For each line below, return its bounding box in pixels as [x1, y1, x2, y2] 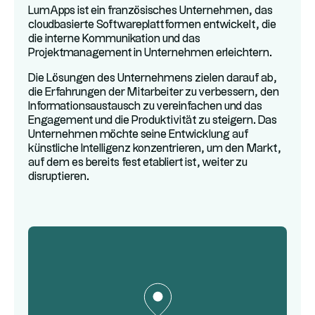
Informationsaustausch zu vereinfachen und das [28, 101, 262, 112]
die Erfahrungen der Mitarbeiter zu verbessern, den [28, 87, 279, 98]
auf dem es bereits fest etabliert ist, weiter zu [28, 157, 247, 168]
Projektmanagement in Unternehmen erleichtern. [28, 48, 272, 58]
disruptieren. [28, 172, 89, 182]
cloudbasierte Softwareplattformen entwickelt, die [28, 20, 276, 30]
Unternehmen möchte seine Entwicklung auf [28, 129, 248, 140]
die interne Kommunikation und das [28, 34, 200, 44]
